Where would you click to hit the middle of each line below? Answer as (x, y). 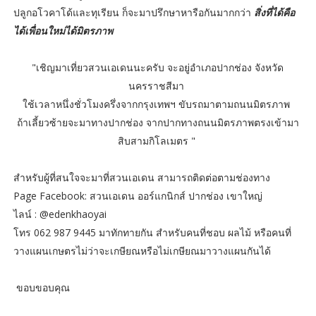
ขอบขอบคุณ (41, 288)
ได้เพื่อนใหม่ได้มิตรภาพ (63, 31)
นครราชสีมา (158, 86)
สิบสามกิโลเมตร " (158, 141)
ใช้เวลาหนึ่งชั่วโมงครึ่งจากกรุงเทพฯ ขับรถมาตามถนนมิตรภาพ (158, 104)
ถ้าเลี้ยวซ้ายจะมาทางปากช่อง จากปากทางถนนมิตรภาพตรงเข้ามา (158, 123)
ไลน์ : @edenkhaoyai (60, 214)
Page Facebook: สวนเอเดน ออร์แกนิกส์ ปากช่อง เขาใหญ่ (139, 196)
